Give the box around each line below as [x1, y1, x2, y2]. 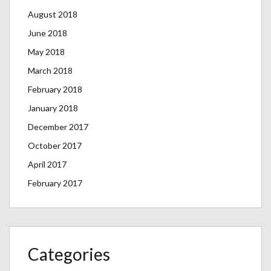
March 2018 [28, 65, 73, 76]
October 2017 [28, 140, 82, 151]
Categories [28, 244, 110, 264]
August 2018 [28, 9, 77, 19]
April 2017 [28, 159, 67, 169]
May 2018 [28, 47, 65, 57]
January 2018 [28, 103, 78, 113]
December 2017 [28, 122, 88, 132]
